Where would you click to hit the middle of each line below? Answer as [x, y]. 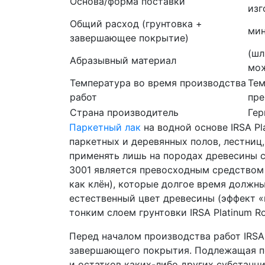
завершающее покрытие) [129, 38]
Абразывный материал [123, 60]
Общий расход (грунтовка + [136, 23]
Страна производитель [124, 112]
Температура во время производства [158, 83]
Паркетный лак [105, 127]
